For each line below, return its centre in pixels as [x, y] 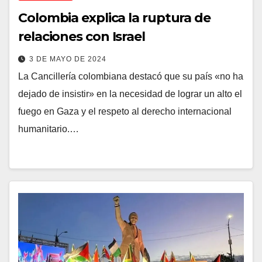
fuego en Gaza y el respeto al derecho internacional [125, 111]
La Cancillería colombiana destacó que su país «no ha [131, 76]
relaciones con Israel [82, 36]
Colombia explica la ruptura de [114, 18]
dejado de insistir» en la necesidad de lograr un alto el [130, 94]
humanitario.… [49, 129]
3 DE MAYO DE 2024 [68, 59]
